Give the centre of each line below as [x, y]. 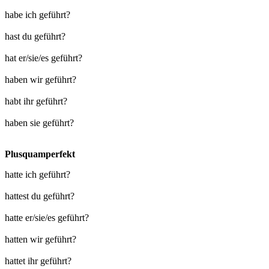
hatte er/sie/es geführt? [47, 218]
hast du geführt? [35, 37]
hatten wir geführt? [41, 240]
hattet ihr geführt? [38, 261]
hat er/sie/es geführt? [44, 58]
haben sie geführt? [39, 123]
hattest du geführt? [40, 196]
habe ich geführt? [38, 15]
